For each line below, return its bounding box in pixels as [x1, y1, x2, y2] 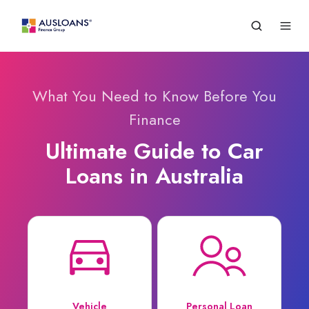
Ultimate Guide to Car [46, 135, 263, 167]
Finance [128, 109, 181, 130]
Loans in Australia [66, 160, 243, 192]
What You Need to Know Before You [32, 86, 277, 107]
